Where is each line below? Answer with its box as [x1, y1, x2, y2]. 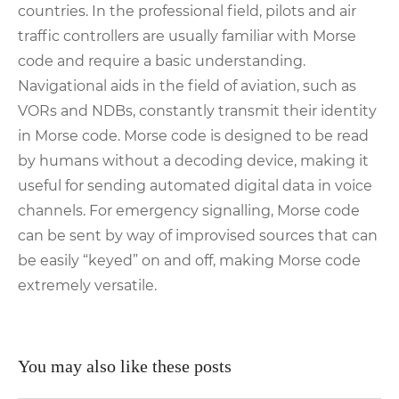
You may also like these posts [18, 355, 232, 376]
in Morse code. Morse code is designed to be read [18, 126, 369, 144]
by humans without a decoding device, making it [18, 151, 369, 169]
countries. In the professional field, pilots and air [18, 2, 356, 20]
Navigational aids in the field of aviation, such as [18, 77, 356, 94]
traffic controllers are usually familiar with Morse [18, 27, 356, 45]
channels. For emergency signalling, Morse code [18, 201, 360, 219]
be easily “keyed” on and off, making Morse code [18, 251, 361, 269]
